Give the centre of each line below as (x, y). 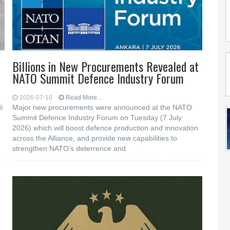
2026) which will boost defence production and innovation (106, 128)
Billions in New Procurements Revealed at (106, 66)
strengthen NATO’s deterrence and (69, 148)
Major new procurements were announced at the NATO (102, 107)
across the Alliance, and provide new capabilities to (95, 138)
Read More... (84, 98)
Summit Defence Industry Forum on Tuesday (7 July (97, 118)
